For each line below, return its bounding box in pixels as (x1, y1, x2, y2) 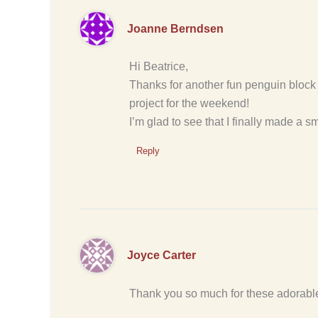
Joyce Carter (126, 249, 196, 262)
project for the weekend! (129, 97, 249, 110)
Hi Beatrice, (129, 60, 188, 73)
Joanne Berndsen (126, 23, 224, 35)
